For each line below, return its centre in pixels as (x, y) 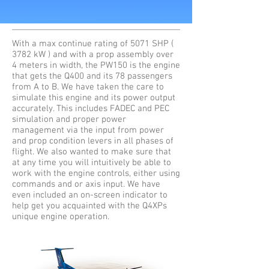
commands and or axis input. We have (86, 184)
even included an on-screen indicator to (90, 195)
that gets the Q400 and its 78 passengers (92, 76)
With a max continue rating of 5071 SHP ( (93, 44)
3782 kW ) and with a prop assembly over (93, 55)
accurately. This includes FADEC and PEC (91, 109)
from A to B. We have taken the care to (88, 87)
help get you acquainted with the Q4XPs (89, 206)
